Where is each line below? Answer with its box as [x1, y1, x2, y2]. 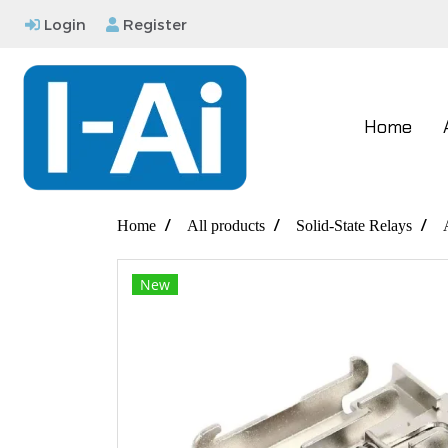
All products [187, 217, 265, 234]
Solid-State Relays [296, 217, 412, 234]
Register [119, 15, 188, 33]
